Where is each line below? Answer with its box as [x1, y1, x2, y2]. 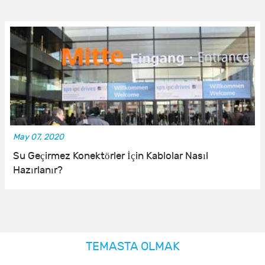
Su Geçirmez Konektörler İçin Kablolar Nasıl [13, 150, 208, 162]
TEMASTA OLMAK [85, 239, 180, 253]
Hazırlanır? [13, 164, 63, 176]
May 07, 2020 [13, 131, 64, 142]
